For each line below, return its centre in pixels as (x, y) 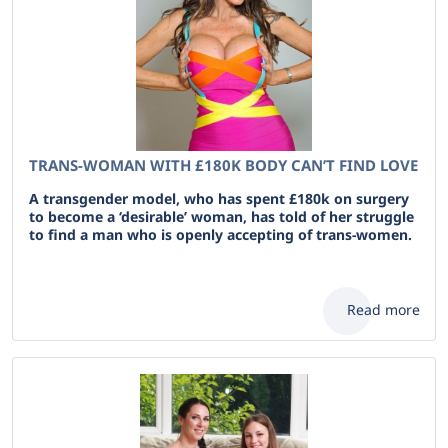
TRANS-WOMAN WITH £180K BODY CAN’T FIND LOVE (223, 165)
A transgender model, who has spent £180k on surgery (219, 198)
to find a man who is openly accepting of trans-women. (220, 234)
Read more (383, 309)
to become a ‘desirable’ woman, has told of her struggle (221, 216)
